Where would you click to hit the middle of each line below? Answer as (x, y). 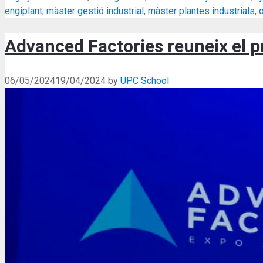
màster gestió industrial (95, 11)
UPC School (145, 80)
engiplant (23, 11)
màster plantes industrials (201, 11)
